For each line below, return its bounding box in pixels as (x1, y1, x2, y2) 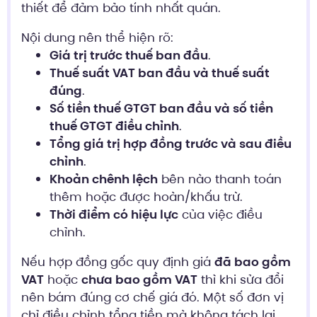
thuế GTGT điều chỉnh (50, 117, 179, 134)
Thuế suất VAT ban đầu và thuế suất (50, 64, 270, 81)
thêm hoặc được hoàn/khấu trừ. (50, 188, 243, 205)
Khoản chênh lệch (50, 170, 158, 188)
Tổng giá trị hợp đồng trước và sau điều (50, 134, 292, 152)
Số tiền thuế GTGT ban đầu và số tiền (50, 99, 273, 117)
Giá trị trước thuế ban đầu (50, 46, 208, 64)
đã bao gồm (214, 253, 291, 270)
